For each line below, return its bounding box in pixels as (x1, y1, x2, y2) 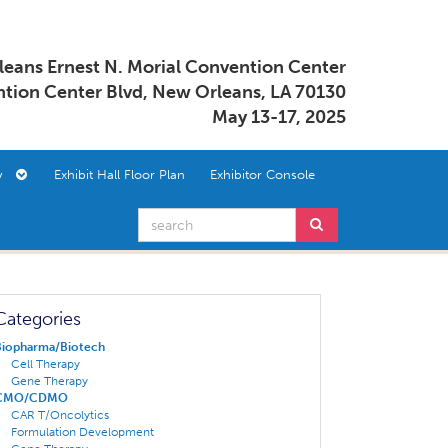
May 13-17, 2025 (212, 106, 346, 128)
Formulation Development (10, 425, 154, 439)
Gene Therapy (10, 374, 88, 388)
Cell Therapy (10, 357, 80, 371)
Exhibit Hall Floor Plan (54, 167, 185, 182)
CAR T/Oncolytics (10, 408, 109, 422)
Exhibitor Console (210, 167, 315, 182)
